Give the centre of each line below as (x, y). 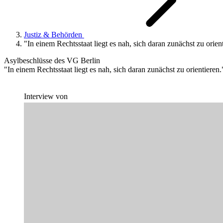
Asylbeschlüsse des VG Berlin (52, 60)
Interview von (46, 96)
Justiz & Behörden (54, 35)
